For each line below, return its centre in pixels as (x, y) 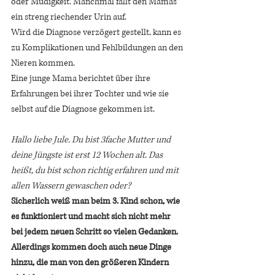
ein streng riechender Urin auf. (70, 17)
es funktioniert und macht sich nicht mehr (92, 216)
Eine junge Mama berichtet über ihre (82, 78)
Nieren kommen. (44, 63)
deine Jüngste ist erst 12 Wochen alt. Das (88, 155)
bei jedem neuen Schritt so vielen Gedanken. (95, 232)
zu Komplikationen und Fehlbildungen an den (98, 48)
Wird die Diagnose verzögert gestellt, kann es (97, 32)
